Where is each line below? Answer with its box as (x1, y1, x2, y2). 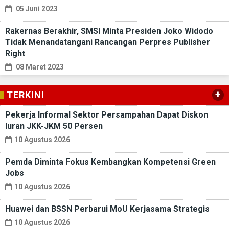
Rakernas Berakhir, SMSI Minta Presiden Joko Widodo (5, 26, 213, 36)
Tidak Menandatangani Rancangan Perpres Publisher (5, 37, 210, 47)
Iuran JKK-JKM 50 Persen (5, 121, 103, 131)
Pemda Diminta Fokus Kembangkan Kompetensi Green (5, 156, 216, 167)
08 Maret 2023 (14, 62, 64, 71)
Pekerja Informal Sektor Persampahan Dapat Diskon (5, 109, 208, 120)
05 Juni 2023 (14, 4, 58, 13)
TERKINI (7, 89, 44, 100)
